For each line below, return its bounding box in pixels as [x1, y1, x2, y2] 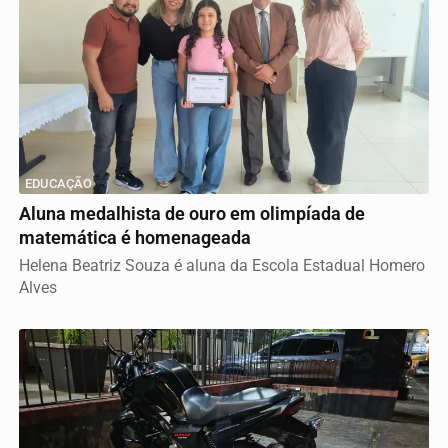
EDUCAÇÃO [25, 175, 92, 191]
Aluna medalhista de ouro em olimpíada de [19, 203, 365, 224]
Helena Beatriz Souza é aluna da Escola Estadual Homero [19, 255, 425, 275]
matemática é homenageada [19, 227, 251, 248]
